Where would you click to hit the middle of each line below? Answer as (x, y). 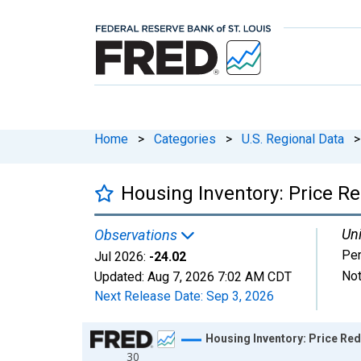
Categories (185, 139)
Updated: (121, 276)
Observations (137, 234)
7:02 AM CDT (255, 276)
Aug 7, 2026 (181, 276)
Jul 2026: (120, 256)
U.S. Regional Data (293, 139)
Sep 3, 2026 (240, 296)
